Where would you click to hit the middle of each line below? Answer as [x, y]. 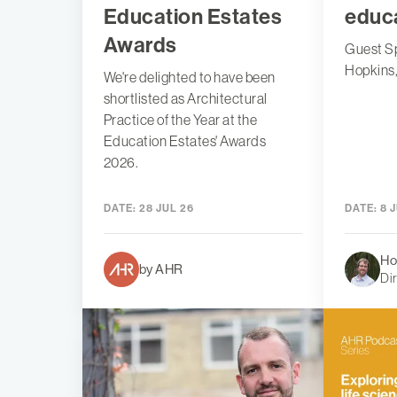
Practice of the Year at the [180, 120]
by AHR [161, 269]
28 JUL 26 [165, 209]
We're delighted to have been [189, 78]
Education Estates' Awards [185, 141]
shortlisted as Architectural [185, 99]
